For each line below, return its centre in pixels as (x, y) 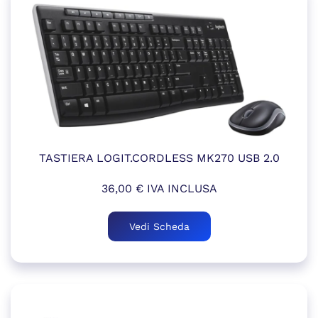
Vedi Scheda (159, 226)
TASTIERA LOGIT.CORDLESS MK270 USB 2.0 (159, 158)
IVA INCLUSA (180, 188)
